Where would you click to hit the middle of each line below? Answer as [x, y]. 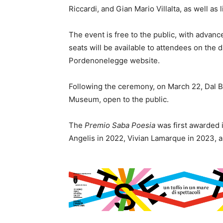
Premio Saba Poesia [120, 125]
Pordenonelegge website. [114, 60]
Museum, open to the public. [119, 99]
